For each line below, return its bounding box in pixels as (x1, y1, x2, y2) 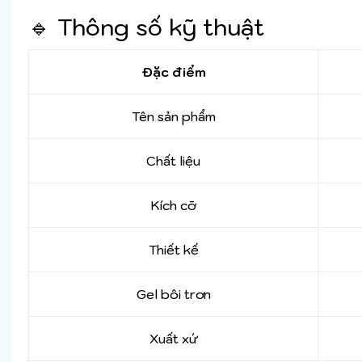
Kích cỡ (151, 197, 196, 214)
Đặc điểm (141, 64, 206, 81)
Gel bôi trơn (136, 286, 211, 303)
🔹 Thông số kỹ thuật (28, 12, 264, 43)
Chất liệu (146, 153, 200, 170)
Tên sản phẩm (131, 108, 216, 125)
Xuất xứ (149, 330, 198, 347)
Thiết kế (148, 242, 199, 259)
